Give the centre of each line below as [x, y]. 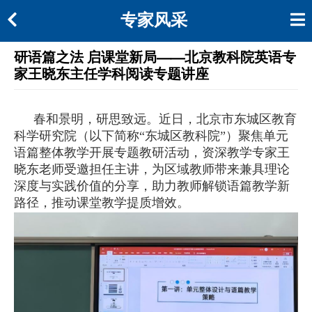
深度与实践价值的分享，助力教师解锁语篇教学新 [152, 186]
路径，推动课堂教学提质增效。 [102, 203]
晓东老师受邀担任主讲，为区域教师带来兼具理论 [152, 169]
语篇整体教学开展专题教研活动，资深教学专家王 [152, 153]
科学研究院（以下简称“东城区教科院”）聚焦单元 [151, 136]
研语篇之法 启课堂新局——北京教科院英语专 [155, 57]
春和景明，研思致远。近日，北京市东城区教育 [165, 119]
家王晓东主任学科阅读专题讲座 [111, 74]
